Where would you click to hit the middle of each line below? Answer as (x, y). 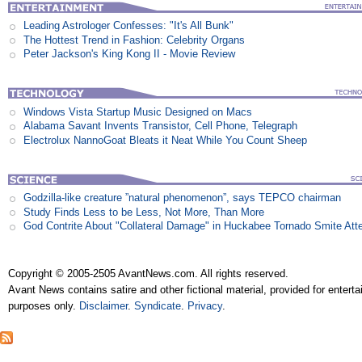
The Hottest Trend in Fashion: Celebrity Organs (135, 40)
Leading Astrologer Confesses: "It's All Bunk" (129, 26)
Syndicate (158, 306)
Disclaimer (104, 306)
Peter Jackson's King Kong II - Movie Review (130, 54)
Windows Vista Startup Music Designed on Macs (138, 112)
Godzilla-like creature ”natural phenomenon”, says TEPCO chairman (183, 198)
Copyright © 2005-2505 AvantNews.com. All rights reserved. (149, 274)
